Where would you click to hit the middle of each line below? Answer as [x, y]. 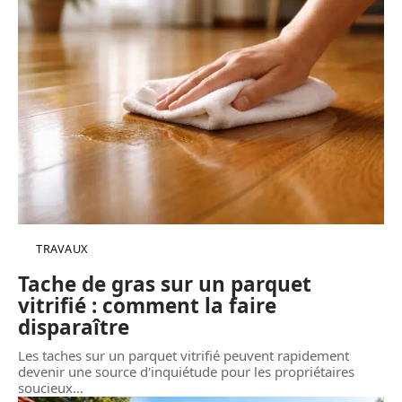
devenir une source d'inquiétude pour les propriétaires [186, 372]
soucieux [45, 388]
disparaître [74, 328]
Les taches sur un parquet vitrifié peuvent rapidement [184, 356]
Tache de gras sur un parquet [165, 284]
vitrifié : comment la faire [147, 306]
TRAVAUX [62, 249]
